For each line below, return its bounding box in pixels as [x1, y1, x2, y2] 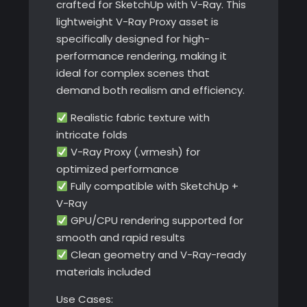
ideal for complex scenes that [56, 66, 210, 81]
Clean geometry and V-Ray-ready [67, 247, 246, 262]
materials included [56, 265, 151, 280]
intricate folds [56, 127, 127, 143]
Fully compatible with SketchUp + [67, 179, 238, 194]
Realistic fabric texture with [67, 110, 210, 125]
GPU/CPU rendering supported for [67, 213, 243, 228]
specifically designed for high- [56, 32, 210, 47]
